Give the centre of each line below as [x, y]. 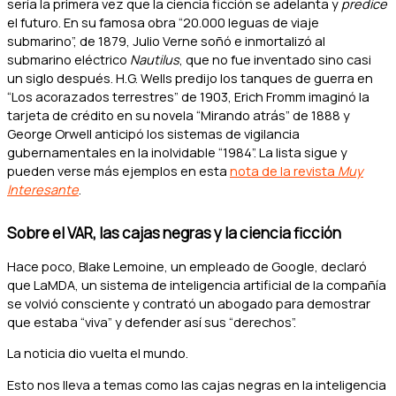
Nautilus [155, 60]
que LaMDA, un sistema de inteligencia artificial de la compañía [197, 284]
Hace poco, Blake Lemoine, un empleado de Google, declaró [187, 266]
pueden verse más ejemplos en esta [118, 171]
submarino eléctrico [69, 60]
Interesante [43, 190]
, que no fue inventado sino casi [275, 60]
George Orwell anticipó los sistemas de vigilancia [153, 134]
